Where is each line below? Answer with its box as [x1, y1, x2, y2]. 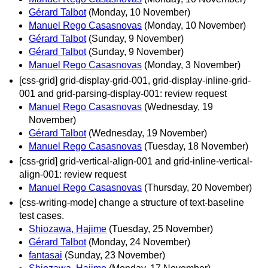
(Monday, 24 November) [89, 236, 190, 247]
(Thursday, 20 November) [144, 182, 252, 193]
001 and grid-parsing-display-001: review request [19, 88, 227, 99]
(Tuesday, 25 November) [109, 223, 213, 234]
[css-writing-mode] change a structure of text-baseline [19, 197, 244, 208]
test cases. [19, 210, 64, 221]
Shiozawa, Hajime [29, 223, 106, 234]
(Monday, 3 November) [144, 60, 240, 71]
